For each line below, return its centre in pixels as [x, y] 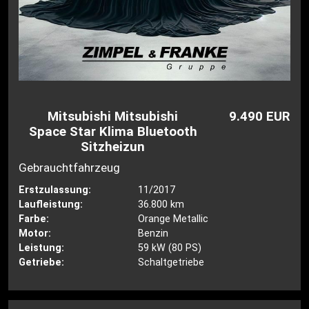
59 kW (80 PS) [169, 248]
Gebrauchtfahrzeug [70, 167]
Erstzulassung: [55, 190]
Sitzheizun [113, 147]
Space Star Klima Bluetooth [113, 131]
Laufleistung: [51, 205]
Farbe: [34, 219]
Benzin [153, 234]
